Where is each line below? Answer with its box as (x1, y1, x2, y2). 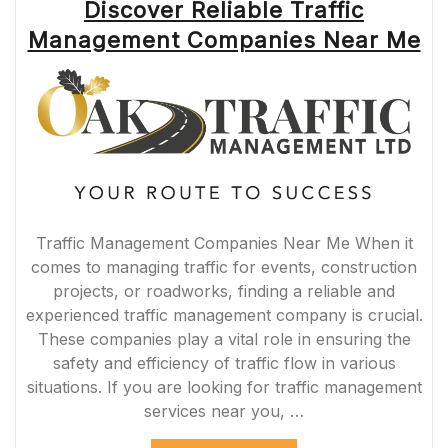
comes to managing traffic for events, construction (31, 256, 417, 277)
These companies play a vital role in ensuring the (37, 328, 411, 349)
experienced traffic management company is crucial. (25, 304, 423, 325)
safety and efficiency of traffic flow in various (52, 352, 396, 373)
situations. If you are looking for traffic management (26, 376, 422, 397)
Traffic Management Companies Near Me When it (35, 232, 413, 253)
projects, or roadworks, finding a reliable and (53, 280, 395, 301)
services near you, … (144, 400, 304, 421)
